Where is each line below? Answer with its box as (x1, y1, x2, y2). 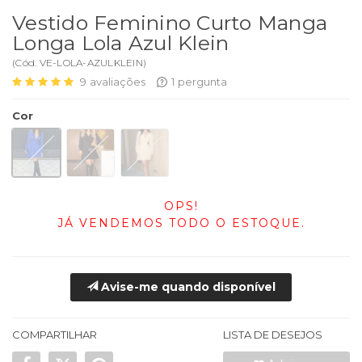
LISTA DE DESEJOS (223, 328, 323, 342)
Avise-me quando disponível (98, 280, 276, 295)
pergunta (178, 75, 227, 89)
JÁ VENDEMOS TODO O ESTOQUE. (57, 216, 305, 231)
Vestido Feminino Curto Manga (12, 11, 327, 36)
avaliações (90, 75, 145, 89)
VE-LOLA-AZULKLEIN (39, 56, 143, 69)
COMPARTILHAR (12, 328, 97, 342)
